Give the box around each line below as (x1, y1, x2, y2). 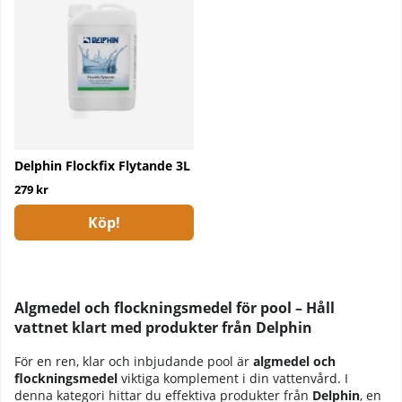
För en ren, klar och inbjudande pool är (14, 352, 253, 370)
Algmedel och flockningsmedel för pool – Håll (14, 298, 335, 319)
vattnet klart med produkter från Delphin (14, 318, 312, 338)
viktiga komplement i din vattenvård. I (118, 369, 348, 387)
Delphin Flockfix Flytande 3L (14, 157, 190, 174)
